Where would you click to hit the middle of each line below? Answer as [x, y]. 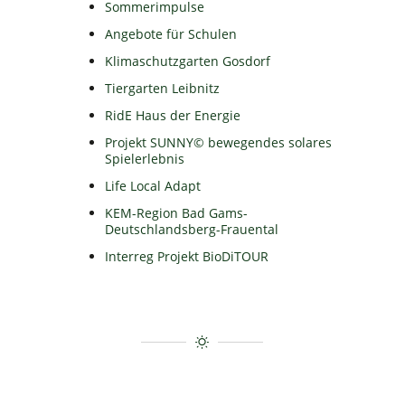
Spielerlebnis [145, 159]
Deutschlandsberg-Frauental [192, 230]
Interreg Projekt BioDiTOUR [187, 257]
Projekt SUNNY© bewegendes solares [219, 143]
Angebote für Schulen [171, 34]
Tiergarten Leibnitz [163, 89]
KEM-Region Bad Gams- [177, 213]
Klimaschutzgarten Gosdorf [188, 61]
